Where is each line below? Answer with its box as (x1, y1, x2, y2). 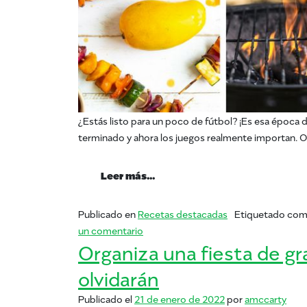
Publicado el (78, 292, 134, 306)
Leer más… (101, 167, 155, 181)
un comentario (78, 223, 143, 237)
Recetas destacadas (138, 207, 228, 221)
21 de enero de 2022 (134, 292, 225, 306)
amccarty (245, 292, 286, 306)
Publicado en (78, 207, 138, 221)
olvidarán (78, 264, 159, 291)
